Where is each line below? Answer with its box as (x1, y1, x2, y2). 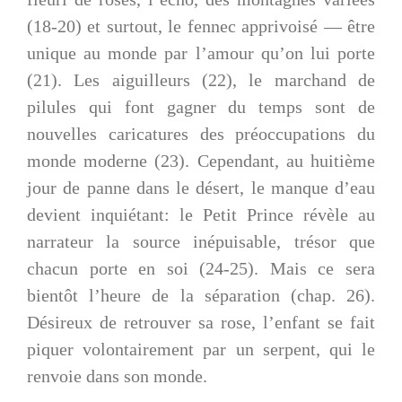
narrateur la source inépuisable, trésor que (27, 232, 375, 252)
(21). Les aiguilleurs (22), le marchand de (27, 70, 375, 91)
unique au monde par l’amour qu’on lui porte (27, 43, 375, 64)
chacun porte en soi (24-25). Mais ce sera (27, 258, 375, 279)
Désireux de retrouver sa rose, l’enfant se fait (27, 312, 375, 333)
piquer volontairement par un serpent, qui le (27, 339, 375, 360)
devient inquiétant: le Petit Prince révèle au (27, 205, 375, 225)
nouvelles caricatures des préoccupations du (27, 124, 375, 144)
